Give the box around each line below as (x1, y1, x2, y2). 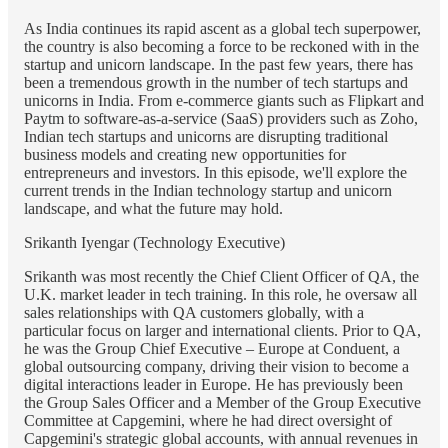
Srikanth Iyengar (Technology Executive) (24, 233, 285, 251)
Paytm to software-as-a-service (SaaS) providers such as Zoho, (24, 109, 418, 127)
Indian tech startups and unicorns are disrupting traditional (24, 127, 388, 145)
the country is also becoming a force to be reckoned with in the (24, 37, 419, 55)
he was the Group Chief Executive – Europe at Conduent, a (24, 339, 400, 357)
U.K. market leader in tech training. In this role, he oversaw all (24, 285, 417, 303)
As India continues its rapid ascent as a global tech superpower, (24, 19, 421, 37)
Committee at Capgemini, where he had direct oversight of (24, 411, 392, 429)
